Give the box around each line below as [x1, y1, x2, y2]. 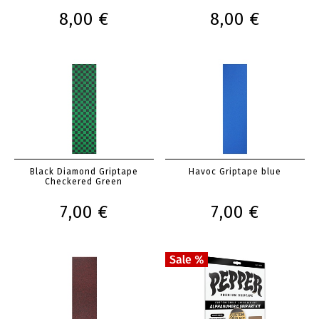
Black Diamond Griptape [29, 167, 138, 177]
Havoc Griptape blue [189, 167, 282, 177]
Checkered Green [45, 177, 123, 187]
